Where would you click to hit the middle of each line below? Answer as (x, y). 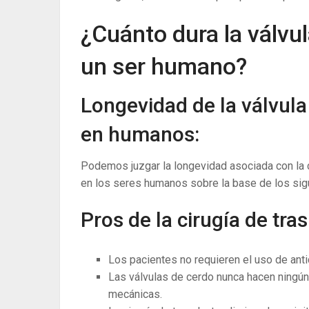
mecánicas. (135, 294)
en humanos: (140, 134)
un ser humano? (164, 66)
